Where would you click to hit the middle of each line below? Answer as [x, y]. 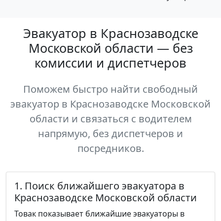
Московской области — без [110, 48]
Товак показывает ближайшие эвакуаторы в [99, 214]
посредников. [110, 148]
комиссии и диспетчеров [110, 63]
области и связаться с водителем [110, 119]
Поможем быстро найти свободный [110, 89]
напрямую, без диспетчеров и [110, 133]
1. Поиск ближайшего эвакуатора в [99, 186]
